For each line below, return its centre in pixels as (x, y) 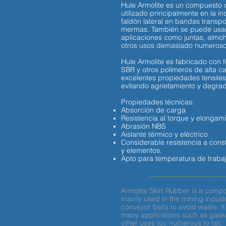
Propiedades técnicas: (158, 102)
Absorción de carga (154, 110)
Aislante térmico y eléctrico (164, 134)
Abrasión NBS (143, 126)
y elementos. (141, 150)
